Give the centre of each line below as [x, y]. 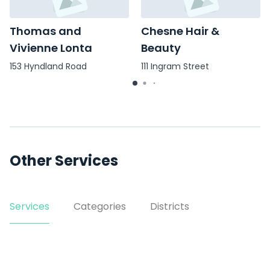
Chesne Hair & [180, 31]
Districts [170, 206]
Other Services [64, 161]
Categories [100, 206]
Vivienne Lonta [51, 48]
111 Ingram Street [175, 67]
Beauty [161, 48]
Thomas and [46, 31]
